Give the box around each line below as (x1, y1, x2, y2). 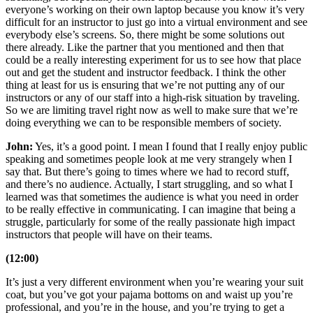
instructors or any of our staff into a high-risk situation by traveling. (6, 92, 300, 104)
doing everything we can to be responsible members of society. (6, 117, 282, 129)
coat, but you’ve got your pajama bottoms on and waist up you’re (6, 289, 293, 301)
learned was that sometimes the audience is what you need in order (6, 191, 298, 203)
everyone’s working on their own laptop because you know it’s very (6, 3, 305, 16)
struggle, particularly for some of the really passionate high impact (6, 216, 295, 228)
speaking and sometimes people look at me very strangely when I (6, 153, 292, 166)
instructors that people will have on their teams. (6, 228, 212, 241)
